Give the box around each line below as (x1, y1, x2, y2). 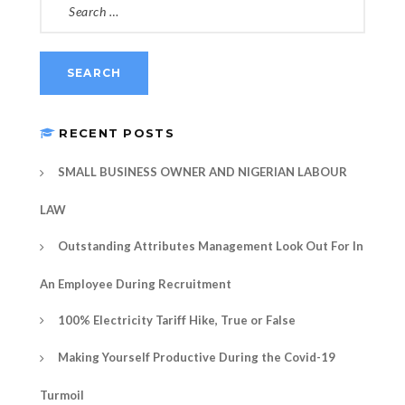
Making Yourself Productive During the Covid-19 (58, 350, 335, 365)
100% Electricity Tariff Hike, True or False (58, 312, 296, 327)
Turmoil (40, 388, 84, 403)
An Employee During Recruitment (40, 276, 231, 291)
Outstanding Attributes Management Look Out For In (58, 239, 363, 254)
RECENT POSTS (59, 126, 174, 141)
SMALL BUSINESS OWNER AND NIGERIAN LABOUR (58, 165, 347, 180)
